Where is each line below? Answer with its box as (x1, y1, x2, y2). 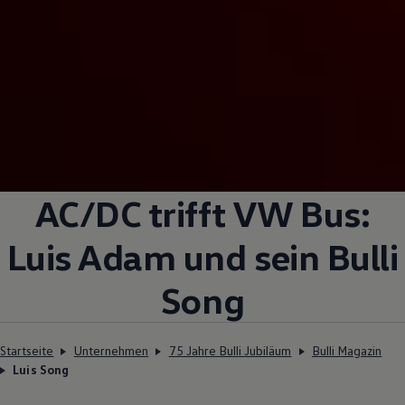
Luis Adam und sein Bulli (6, 234, 399, 278)
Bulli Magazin (311, 343, 382, 358)
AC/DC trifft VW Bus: (34, 191, 371, 235)
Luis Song (13, 362, 69, 377)
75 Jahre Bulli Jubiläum (168, 343, 292, 358)
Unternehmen (73, 343, 149, 358)
